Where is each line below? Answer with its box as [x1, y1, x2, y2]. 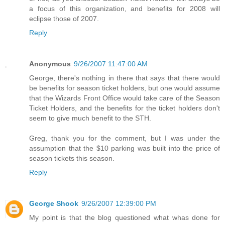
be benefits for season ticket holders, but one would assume [29, 84, 220, 92]
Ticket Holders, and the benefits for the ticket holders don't [29, 104, 220, 113]
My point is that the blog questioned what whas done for [29, 213, 220, 221]
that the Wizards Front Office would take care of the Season [29, 94, 220, 102]
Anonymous [29, 60, 71, 68]
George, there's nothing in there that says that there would [29, 74, 220, 82]
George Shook [29, 199, 78, 207]
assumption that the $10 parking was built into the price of [29, 144, 220, 153]
